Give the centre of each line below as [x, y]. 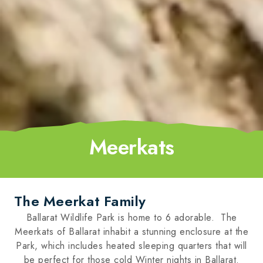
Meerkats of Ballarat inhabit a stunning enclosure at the [131, 232]
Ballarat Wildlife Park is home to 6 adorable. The [131, 218]
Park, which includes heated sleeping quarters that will [131, 246]
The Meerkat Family [80, 201]
